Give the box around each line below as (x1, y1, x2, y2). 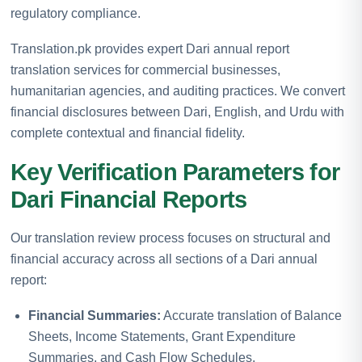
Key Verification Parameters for (11, 158, 340, 185)
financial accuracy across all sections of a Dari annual (11, 251, 318, 266)
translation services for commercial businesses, (11, 62, 280, 77)
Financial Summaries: (28, 308, 161, 322)
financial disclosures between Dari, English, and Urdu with (11, 104, 344, 119)
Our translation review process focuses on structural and (11, 230, 330, 245)
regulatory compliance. (11, 6, 141, 20)
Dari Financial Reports (11, 186, 247, 213)
